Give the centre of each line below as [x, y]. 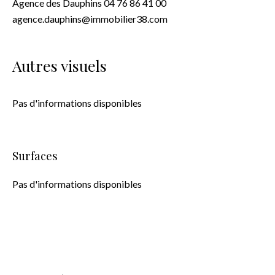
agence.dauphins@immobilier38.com [90, 19]
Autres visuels [60, 65]
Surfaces [35, 156]
